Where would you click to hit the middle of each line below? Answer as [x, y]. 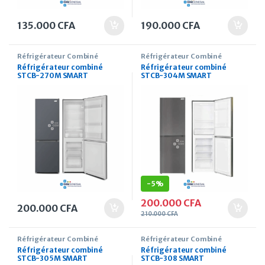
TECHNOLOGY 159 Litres [61, 84]
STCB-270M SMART [53, 76]
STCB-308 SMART [173, 258]
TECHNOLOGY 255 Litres [185, 84]
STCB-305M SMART [52, 258]
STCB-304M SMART [176, 76]
